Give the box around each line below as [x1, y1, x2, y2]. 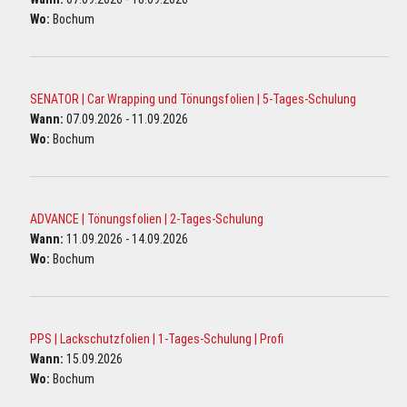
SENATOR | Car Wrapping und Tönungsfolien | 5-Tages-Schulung [30, 92, 356, 107]
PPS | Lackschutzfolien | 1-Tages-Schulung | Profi [30, 332, 283, 347]
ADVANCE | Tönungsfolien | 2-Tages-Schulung [30, 212, 263, 227]
